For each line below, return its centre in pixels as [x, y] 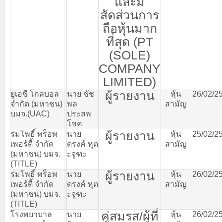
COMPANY [130, 68]
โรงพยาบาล [31, 214]
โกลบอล [44, 94]
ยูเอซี [19, 94]
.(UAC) [37, 114]
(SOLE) [130, 55]
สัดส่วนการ [130, 15]
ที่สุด [118, 42]
